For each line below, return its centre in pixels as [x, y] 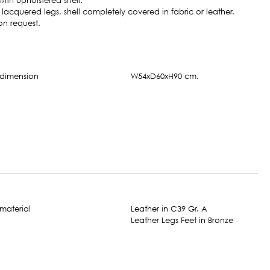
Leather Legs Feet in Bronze [182, 220]
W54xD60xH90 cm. [165, 76]
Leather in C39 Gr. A [169, 209]
